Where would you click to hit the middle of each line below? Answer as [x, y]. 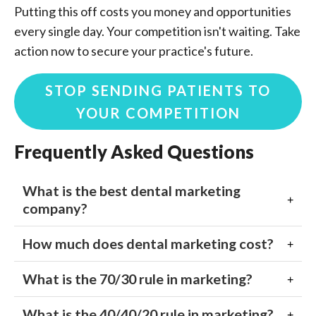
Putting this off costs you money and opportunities [153, 11]
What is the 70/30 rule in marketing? [138, 279]
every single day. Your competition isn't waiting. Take [157, 31]
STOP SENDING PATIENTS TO [158, 90]
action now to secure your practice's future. [134, 51]
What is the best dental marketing [132, 190]
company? [55, 208]
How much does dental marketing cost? [148, 243]
